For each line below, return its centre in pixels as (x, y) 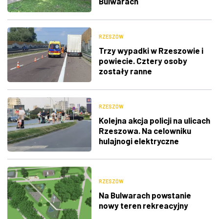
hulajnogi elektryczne (139, 141)
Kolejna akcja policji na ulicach (154, 120)
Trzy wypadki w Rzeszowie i (151, 51)
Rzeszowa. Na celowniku (145, 130)
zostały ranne (125, 71)
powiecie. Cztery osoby (143, 61)
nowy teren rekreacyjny (143, 206)
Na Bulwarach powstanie (145, 195)
